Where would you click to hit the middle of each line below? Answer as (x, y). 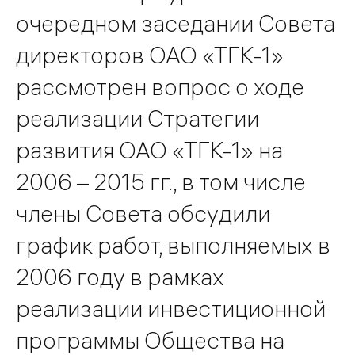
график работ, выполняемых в (173, 245)
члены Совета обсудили (143, 213)
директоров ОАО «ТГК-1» (150, 55)
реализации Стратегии (137, 118)
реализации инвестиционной (171, 308)
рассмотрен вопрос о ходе (160, 86)
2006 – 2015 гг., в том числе (161, 181)
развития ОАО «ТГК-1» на (149, 150)
